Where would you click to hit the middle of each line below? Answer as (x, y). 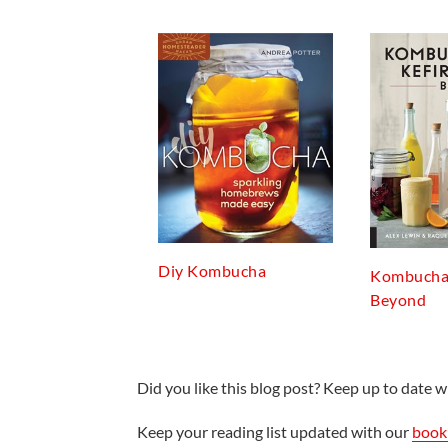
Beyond (398, 299)
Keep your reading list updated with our (274, 431)
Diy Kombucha (212, 271)
